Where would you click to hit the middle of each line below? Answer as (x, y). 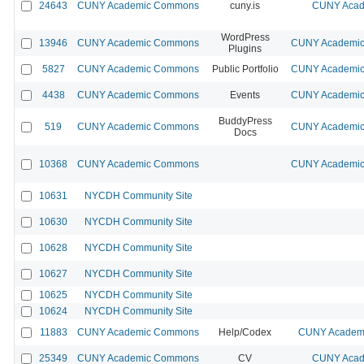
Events (245, 95)
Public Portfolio (245, 69)
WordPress (245, 37)
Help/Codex (245, 332)
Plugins (245, 48)
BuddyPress (245, 121)
